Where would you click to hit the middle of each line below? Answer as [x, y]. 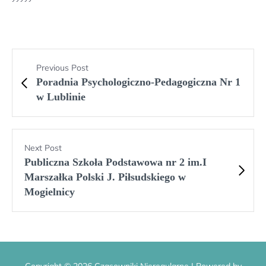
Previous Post [62, 68]
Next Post [43, 148]
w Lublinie [61, 97]
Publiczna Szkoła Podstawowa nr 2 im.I [115, 162]
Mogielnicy [50, 192]
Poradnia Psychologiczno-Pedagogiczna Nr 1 [138, 82]
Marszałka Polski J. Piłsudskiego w [105, 177]
